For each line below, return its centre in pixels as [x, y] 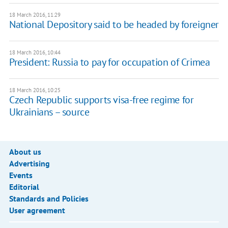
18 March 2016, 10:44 [35, 52]
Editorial [24, 187]
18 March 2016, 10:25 [35, 90]
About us [25, 151]
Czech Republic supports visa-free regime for [101, 99]
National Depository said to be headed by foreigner [114, 24]
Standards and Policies [49, 198]
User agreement [37, 210]
